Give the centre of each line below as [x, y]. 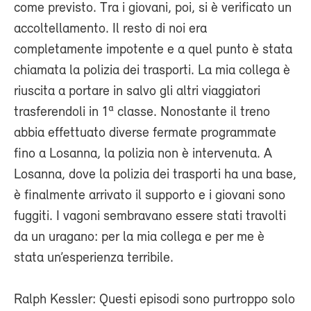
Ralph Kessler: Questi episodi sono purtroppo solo [154, 300]
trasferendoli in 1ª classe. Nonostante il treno [142, 112]
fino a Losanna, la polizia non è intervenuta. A [143, 154]
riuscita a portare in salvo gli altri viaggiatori [137, 91]
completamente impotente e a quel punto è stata [153, 50]
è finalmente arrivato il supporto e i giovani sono [150, 195]
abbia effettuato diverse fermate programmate [145, 133]
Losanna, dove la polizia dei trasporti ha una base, [155, 175]
